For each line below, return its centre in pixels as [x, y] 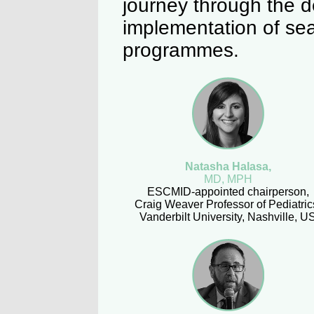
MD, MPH [228, 179]
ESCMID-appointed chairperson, [228, 192]
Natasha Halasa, [228, 166]
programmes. [181, 50]
